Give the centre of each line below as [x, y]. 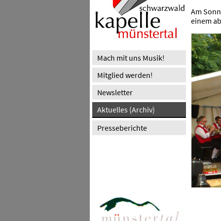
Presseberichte [122, 128]
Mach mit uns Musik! [131, 58]
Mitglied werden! [125, 75]
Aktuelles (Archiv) [126, 110]
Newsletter [115, 92]
